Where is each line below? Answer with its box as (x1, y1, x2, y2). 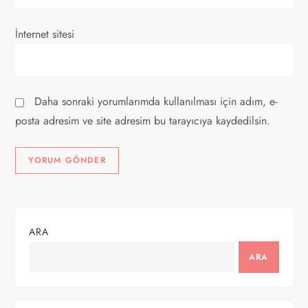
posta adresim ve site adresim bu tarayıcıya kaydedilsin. (15, 113, 271, 129)
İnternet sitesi (15, 26, 75, 42)
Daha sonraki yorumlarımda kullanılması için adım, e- (34, 93, 278, 109)
